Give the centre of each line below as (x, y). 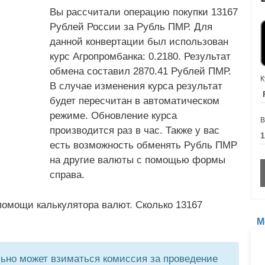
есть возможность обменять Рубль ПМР (143, 145)
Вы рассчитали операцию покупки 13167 (144, 12)
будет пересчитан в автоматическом (135, 101)
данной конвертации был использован (139, 42)
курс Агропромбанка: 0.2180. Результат (140, 56)
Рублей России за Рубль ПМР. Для (131, 27)
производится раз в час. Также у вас (135, 130)
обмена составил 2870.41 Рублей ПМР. (140, 71)
